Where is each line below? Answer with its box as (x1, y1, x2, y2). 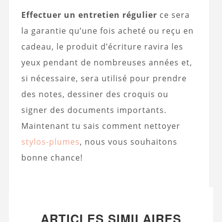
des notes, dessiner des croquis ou (21, 89, 168, 100)
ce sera (157, 9, 190, 21)
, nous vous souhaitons (79, 136, 177, 148)
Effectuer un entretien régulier (21, 9, 157, 21)
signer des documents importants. (21, 105, 166, 116)
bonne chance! (21, 152, 83, 164)
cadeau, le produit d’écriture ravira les (21, 41, 183, 53)
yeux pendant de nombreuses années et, (21, 57, 192, 68)
